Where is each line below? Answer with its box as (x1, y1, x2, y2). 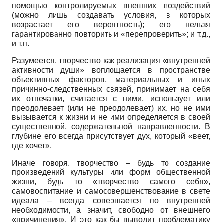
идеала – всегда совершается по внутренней (12, 196, 210, 205)
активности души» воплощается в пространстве (12, 65, 210, 74)
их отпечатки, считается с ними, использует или (12, 94, 210, 103)
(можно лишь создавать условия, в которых (12, 10, 210, 19)
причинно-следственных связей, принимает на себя (12, 84, 210, 93)
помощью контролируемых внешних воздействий (12, 1, 210, 10)
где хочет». (12, 141, 52, 150)
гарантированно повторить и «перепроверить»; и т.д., (12, 29, 210, 38)
